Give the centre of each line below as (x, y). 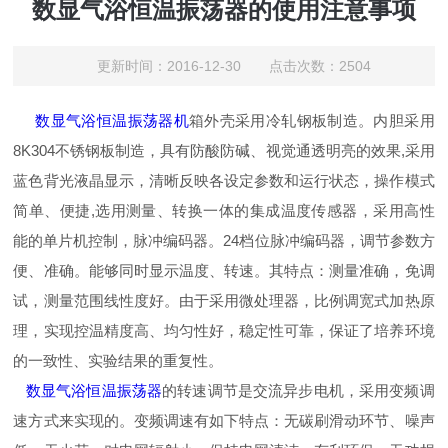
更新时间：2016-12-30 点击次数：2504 (233, 66)
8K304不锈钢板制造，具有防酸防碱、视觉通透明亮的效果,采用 (224, 151)
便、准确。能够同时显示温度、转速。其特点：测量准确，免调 (224, 271)
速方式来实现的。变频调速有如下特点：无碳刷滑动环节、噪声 (224, 421)
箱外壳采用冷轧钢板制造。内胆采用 (312, 121)
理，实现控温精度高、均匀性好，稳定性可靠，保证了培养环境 (224, 331)
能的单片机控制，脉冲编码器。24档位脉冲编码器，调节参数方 (224, 241)
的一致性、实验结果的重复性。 (118, 361)
